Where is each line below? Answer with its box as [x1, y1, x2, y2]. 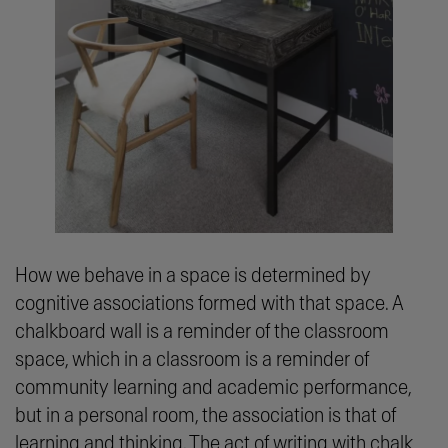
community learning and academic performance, [15, 377, 411, 399]
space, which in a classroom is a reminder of [15, 349, 369, 371]
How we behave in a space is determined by [15, 265, 371, 287]
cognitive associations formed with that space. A [15, 293, 404, 315]
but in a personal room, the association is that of [15, 405, 396, 427]
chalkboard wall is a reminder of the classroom [15, 321, 389, 343]
